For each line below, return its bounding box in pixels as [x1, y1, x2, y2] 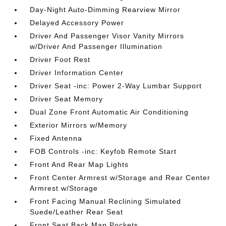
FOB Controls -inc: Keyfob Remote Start [30, 147, 177, 155]
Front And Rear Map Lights [30, 160, 129, 168]
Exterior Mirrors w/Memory [30, 121, 128, 129]
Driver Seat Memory [30, 95, 103, 103]
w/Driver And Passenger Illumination [30, 42, 163, 50]
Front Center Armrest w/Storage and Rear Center [30, 174, 211, 182]
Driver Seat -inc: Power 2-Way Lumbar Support [30, 82, 202, 90]
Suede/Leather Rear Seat [30, 208, 124, 216]
